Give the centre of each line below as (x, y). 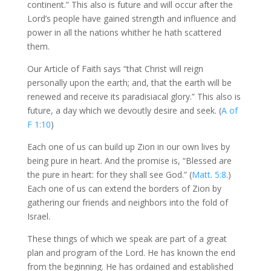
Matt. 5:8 (209, 175)
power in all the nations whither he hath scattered (124, 32)
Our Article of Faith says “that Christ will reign (115, 69)
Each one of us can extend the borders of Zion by (124, 188)
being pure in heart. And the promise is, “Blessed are (129, 161)
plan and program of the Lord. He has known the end (131, 253)
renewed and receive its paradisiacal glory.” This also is (134, 96)
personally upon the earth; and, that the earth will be (129, 83)
